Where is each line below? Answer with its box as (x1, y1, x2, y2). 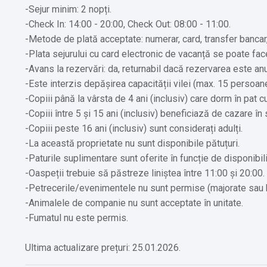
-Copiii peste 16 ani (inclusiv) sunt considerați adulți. (25, 122, 243, 134)
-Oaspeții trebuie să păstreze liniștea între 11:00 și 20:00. (25, 167, 265, 179)
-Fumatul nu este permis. (25, 212, 128, 223)
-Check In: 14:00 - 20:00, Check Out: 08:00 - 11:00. (25, 18, 231, 30)
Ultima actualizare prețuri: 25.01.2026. (25, 241, 181, 253)
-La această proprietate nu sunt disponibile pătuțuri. (25, 137, 240, 149)
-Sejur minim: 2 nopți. (25, 3, 111, 15)
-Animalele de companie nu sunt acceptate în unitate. (25, 197, 243, 209)
